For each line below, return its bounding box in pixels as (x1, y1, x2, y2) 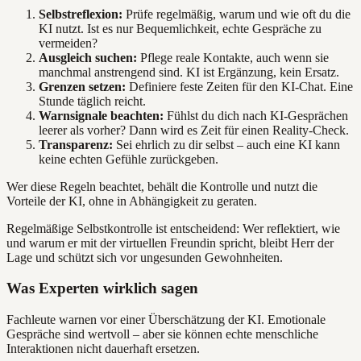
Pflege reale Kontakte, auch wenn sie (137, 50, 329, 64)
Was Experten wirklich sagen (6, 280, 198, 297)
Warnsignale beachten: (39, 108, 164, 122)
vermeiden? (39, 35, 98, 50)
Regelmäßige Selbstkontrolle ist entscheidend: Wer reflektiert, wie (6, 221, 340, 235)
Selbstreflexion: (39, 6, 122, 21)
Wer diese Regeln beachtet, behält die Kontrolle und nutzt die (6, 179, 317, 193)
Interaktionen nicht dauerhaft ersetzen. (6, 342, 200, 356)
